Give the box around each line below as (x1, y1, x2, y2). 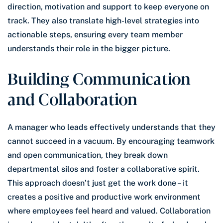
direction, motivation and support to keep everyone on (7, 2, 209, 12)
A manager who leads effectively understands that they (7, 122, 216, 132)
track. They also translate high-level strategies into (7, 16, 199, 26)
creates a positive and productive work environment (7, 192, 201, 202)
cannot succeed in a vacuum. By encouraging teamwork (7, 136, 215, 146)
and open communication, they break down (7, 150, 168, 160)
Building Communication (7, 66, 191, 90)
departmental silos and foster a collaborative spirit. (7, 164, 200, 174)
